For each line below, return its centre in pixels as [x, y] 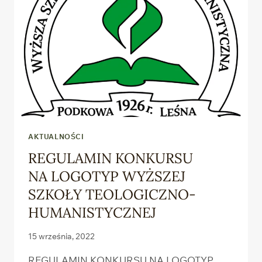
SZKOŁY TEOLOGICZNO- [112, 195]
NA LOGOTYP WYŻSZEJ [107, 177]
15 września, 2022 [61, 236]
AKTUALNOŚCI [56, 137]
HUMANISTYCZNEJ [94, 213]
